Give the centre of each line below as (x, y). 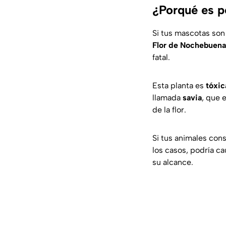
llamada (167, 97)
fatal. (161, 57)
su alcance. (173, 162)
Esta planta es (178, 85)
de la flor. (169, 109)
